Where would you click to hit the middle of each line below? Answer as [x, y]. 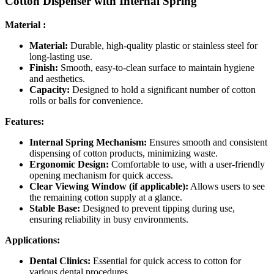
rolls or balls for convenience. [86, 100]
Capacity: [50, 89]
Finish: [44, 67]
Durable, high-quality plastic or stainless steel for [163, 45]
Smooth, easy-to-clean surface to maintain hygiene [156, 67]
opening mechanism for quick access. [101, 175]
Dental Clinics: [60, 261]
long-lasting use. [61, 56]
